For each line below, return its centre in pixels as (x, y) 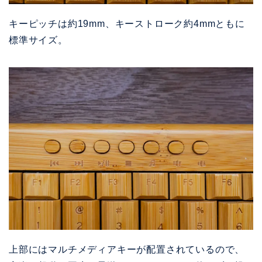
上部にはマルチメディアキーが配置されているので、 (127, 250)
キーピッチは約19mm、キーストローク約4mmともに (127, 23)
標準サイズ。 (38, 40)
